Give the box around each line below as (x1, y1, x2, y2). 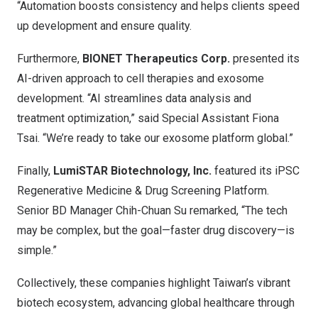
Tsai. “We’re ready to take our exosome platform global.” (17, 131, 293, 146)
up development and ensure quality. (17, 19, 192, 33)
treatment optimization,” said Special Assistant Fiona (17, 111, 279, 126)
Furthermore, (17, 52, 82, 66)
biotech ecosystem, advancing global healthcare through (17, 296, 295, 310)
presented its (233, 52, 300, 66)
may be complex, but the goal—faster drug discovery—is (17, 224, 295, 238)
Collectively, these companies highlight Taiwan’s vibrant (17, 276, 290, 290)
